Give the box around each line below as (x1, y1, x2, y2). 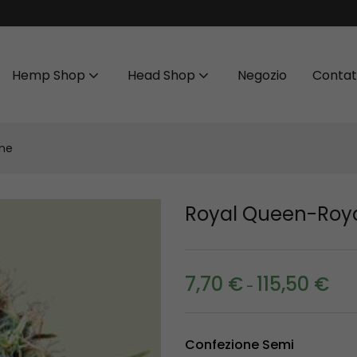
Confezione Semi (184, 335, 294, 354)
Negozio (237, 65, 287, 84)
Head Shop (127, 65, 198, 84)
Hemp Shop (12, 65, 88, 84)
